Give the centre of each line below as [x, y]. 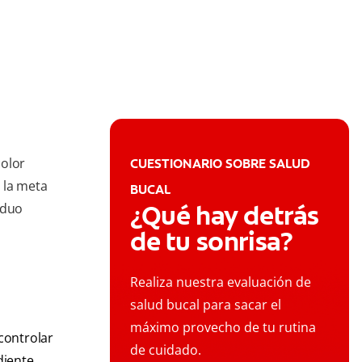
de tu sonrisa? [212, 242]
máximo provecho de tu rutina [223, 328]
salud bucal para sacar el [206, 305]
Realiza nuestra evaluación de [221, 282]
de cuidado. [166, 350]
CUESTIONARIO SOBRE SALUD [220, 164]
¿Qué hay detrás [225, 216]
